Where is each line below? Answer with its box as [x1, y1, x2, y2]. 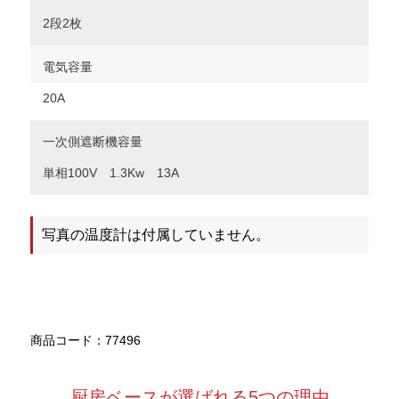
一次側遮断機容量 [43, 134, 142, 150]
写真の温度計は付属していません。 [42, 226, 270, 242]
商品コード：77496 [30, 332, 141, 347]
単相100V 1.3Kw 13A [43, 166, 179, 181]
